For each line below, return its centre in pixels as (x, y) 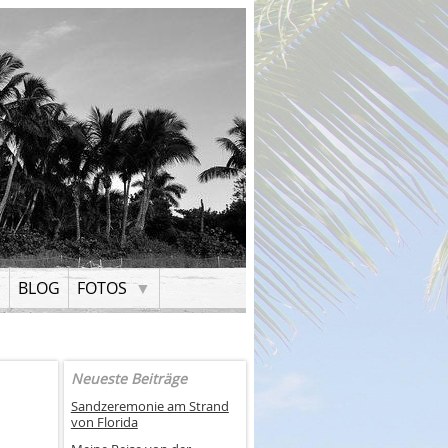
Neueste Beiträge (128, 379)
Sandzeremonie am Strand (149, 406)
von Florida (104, 422)
